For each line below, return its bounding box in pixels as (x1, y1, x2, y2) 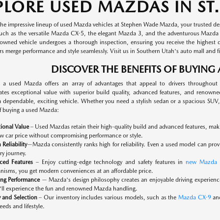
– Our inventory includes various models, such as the (37, 194, 178, 201)
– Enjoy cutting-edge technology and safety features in (33, 159, 186, 165)
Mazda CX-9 (178, 194, 211, 201)
